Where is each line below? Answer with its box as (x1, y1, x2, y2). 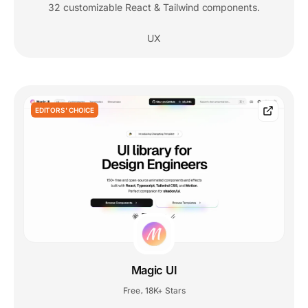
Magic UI (131, 263, 177, 278)
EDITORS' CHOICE (35, 106, 94, 115)
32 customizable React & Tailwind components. (47, 1, 261, 14)
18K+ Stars (144, 285, 186, 296)
